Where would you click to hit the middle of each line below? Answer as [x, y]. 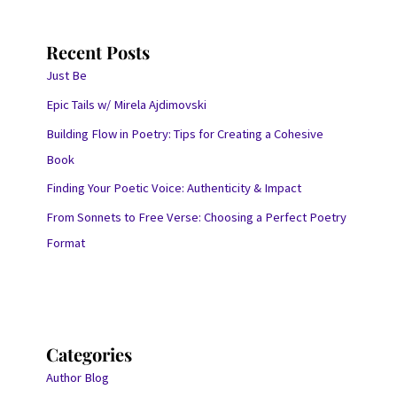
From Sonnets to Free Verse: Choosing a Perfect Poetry [196, 217]
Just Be [66, 76]
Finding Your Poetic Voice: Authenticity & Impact [173, 188]
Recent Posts [97, 52]
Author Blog [77, 378]
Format [65, 242]
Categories [89, 354]
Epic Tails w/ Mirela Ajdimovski [126, 104]
